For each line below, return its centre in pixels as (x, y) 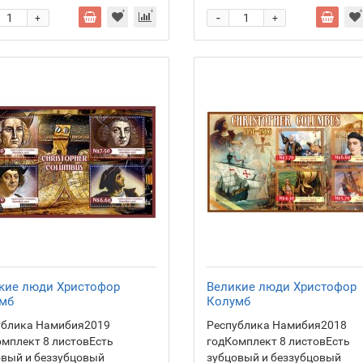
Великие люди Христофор (282, 287)
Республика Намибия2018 (277, 325)
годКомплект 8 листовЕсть (278, 341)
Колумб (228, 301)
